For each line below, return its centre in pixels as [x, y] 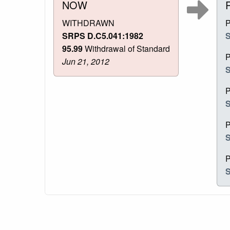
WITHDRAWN [88, 23]
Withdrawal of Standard [126, 49]
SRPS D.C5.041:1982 [103, 36]
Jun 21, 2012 [86, 62]
